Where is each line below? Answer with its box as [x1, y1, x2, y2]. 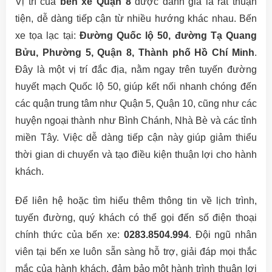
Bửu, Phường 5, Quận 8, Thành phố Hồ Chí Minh [15, 47, 254, 58]
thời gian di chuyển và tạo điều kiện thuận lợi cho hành [15, 149, 257, 160]
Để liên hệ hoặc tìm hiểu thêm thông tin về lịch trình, [15, 195, 257, 206]
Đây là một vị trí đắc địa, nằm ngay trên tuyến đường [15, 64, 257, 75]
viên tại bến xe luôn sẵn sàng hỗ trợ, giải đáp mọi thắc [15, 246, 257, 257]
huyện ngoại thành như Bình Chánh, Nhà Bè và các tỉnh [15, 115, 257, 126]
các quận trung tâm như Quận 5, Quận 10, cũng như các [15, 98, 257, 109]
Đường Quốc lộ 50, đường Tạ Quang [79, 30, 257, 41]
